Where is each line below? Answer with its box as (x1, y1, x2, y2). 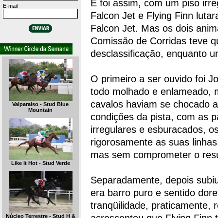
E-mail (3, 3, 18, 9)
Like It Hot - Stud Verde (11, 160, 70, 166)
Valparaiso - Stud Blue (12, 101, 69, 108)
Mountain (28, 107, 53, 113)
